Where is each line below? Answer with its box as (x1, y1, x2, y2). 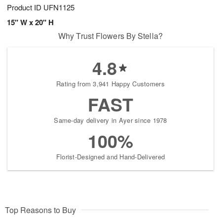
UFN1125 (43, 2, 74, 13)
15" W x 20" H (7, 17, 54, 28)
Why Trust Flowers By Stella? (58, 30, 163, 42)
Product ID (7, 2, 43, 13)
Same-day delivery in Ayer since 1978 (54, 115, 167, 125)
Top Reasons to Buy (5, 204, 76, 216)
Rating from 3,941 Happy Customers (56, 79, 165, 89)
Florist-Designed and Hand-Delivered (56, 152, 165, 162)
